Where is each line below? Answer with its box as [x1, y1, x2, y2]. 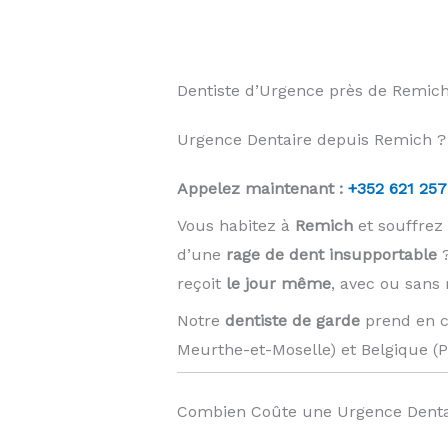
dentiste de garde [224, 311, 360, 331]
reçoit [176, 273, 226, 293]
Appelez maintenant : [176, 178, 348, 198]
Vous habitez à [176, 215, 295, 235]
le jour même [225, 273, 331, 293]
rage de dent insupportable [225, 244, 437, 264]
